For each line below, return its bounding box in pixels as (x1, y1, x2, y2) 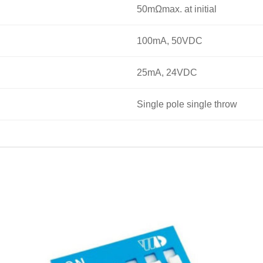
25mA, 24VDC (136, 67, 197, 77)
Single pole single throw (136, 99, 237, 109)
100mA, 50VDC (136, 35, 203, 46)
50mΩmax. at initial (136, 4, 217, 14)
